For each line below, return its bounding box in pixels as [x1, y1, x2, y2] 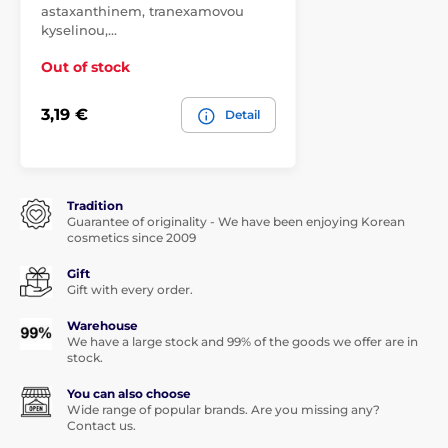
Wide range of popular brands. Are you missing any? [67, 401, 380, 417]
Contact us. [67, 417, 136, 433]
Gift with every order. [67, 281, 193, 297]
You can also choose [67, 385, 191, 401]
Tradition [67, 197, 123, 213]
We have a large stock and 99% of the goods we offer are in [67, 333, 418, 349]
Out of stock [41, 57, 130, 76]
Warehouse [67, 317, 138, 333]
